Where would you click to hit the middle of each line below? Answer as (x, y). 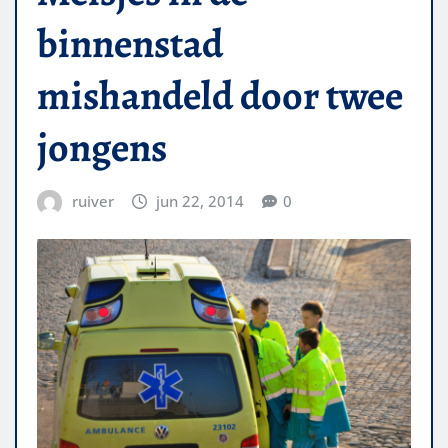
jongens (102, 147)
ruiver (92, 200)
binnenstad (130, 43)
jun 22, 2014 (200, 200)
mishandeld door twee (220, 95)
